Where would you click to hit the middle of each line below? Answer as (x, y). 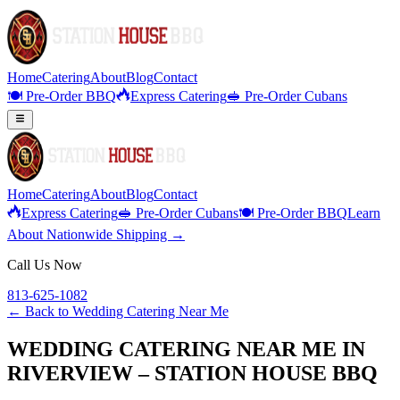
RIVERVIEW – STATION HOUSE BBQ (192, 374)
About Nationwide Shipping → (96, 235)
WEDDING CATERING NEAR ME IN (186, 350)
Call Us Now (45, 265)
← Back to (40, 312)
